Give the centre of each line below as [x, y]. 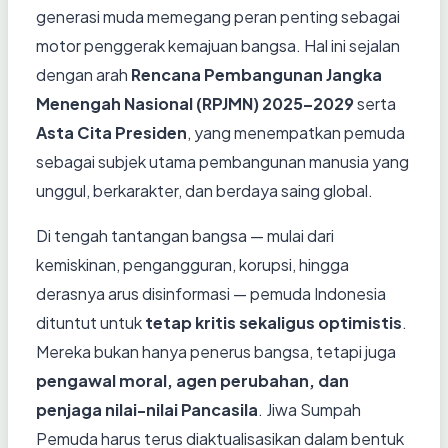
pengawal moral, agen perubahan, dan [192, 380]
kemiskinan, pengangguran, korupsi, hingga [192, 264]
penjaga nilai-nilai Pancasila [147, 409]
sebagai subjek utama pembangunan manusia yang [222, 161]
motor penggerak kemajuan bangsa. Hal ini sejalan [218, 45]
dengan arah [83, 74]
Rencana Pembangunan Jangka [256, 74]
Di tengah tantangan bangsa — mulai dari [185, 235]
